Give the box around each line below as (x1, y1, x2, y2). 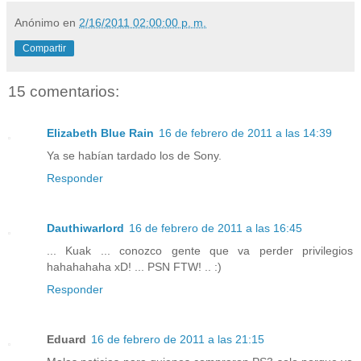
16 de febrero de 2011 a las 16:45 (129, 222, 302, 235)
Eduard (47, 333, 86, 346)
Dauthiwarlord (47, 222, 124, 235)
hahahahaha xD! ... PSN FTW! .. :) (47, 260, 222, 274)
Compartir (23, 42, 66, 54)
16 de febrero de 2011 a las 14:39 (159, 127, 332, 140)
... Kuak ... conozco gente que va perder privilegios (47, 244, 353, 258)
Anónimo (15, 15, 60, 29)
